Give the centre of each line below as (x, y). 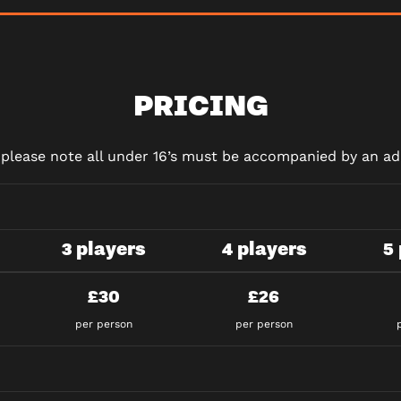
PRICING (200, 103)
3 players (103, 248)
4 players (264, 248)
